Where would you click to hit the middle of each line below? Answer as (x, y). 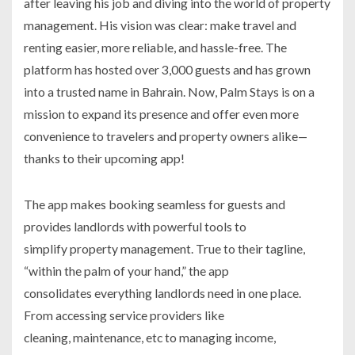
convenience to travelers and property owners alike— (166, 136)
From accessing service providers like (124, 315)
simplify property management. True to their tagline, (164, 248)
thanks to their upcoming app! (104, 158)
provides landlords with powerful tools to (135, 226)
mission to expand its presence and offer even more (161, 113)
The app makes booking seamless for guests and (155, 204)
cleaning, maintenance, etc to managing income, (150, 337)
